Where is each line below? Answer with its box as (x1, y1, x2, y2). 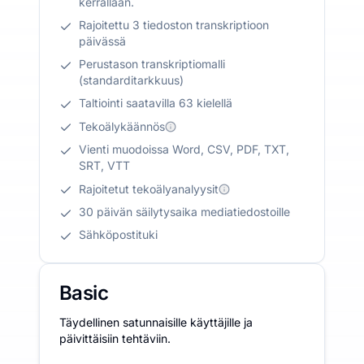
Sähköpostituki (79, 227, 158, 241)
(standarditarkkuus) (79, 72, 184, 87)
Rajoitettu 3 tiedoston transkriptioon (79, 17, 269, 32)
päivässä (79, 33, 126, 48)
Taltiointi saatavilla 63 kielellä (79, 95, 232, 110)
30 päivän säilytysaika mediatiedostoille (79, 204, 290, 219)
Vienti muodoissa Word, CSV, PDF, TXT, (79, 141, 289, 156)
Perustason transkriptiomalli (79, 56, 225, 71)
